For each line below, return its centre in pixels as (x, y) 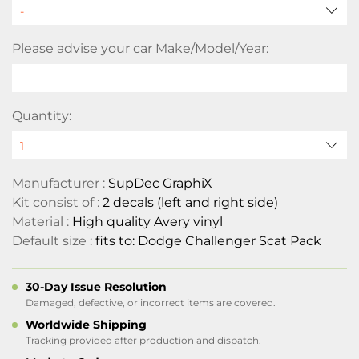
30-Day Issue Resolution (96, 287)
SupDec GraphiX (160, 183)
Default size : (54, 241)
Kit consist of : (57, 202)
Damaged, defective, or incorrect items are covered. (151, 303)
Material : (42, 222)
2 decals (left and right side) (190, 202)
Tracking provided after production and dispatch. (143, 340)
